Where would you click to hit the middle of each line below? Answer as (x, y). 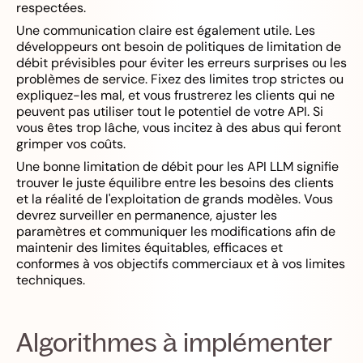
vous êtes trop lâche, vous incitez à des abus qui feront (179, 128)
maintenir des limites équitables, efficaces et (149, 248)
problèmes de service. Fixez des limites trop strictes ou (180, 79)
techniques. (51, 280)
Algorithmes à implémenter (174, 342)
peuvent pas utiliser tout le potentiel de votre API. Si (170, 111)
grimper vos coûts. (71, 144)
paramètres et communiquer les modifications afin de (176, 231)
